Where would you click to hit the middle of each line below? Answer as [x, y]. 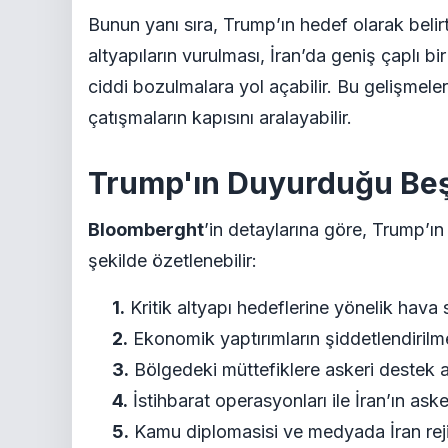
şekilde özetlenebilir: [172, 260]
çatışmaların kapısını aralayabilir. [220, 117]
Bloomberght [146, 229]
